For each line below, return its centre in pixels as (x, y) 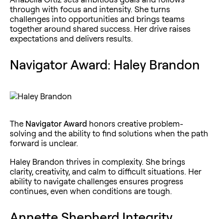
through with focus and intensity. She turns (90, 9)
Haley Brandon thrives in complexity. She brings (98, 161)
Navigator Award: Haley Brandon (105, 64)
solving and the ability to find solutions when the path (109, 133)
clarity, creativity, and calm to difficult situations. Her (106, 171)
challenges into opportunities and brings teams (97, 19)
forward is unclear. (44, 143)
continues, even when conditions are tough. (91, 191)
